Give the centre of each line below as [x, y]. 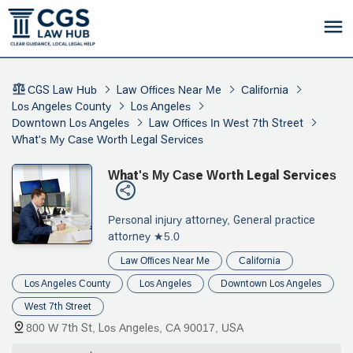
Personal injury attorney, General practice [212, 219]
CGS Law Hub [62, 90]
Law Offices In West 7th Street [226, 123]
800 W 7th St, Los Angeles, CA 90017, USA [135, 327]
